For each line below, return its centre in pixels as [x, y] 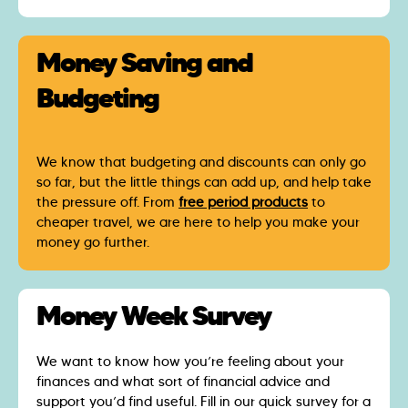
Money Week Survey [153, 316]
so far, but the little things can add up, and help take [204, 183]
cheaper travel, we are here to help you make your [198, 223]
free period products [243, 203]
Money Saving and [144, 62]
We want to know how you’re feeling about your [190, 362]
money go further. [93, 243]
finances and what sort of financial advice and [183, 382]
